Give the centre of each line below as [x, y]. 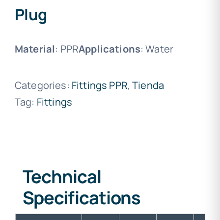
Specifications [82, 198]
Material [35, 49]
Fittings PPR [99, 85]
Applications [110, 49]
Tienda [148, 85]
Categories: [43, 85]
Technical [62, 177]
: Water [157, 49]
